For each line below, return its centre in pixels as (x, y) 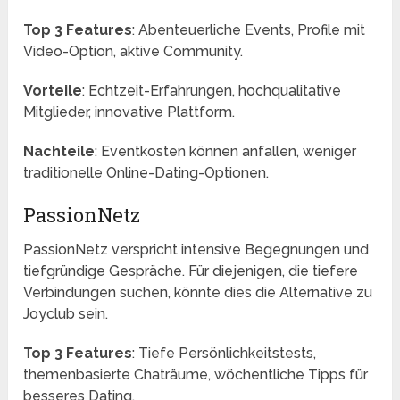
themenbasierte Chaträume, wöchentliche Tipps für (196, 375)
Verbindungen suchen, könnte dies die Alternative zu (198, 293)
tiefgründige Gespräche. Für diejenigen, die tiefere (191, 271)
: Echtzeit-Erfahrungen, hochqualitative (212, 91)
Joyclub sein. (66, 314)
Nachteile (59, 152)
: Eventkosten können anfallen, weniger (226, 152)
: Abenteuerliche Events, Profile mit (249, 30)
